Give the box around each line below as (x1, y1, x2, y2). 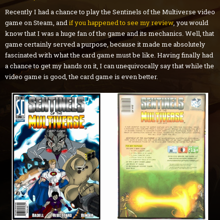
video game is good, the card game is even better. (5, 72, 158, 82)
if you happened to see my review (69, 18, 173, 27)
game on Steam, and (5, 18, 69, 27)
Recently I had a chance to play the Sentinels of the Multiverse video (5, 7, 215, 17)
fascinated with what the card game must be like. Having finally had (5, 51, 213, 60)
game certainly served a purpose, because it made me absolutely (5, 40, 205, 49)
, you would (173, 18, 208, 27)
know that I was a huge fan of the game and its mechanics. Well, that (5, 29, 214, 38)
